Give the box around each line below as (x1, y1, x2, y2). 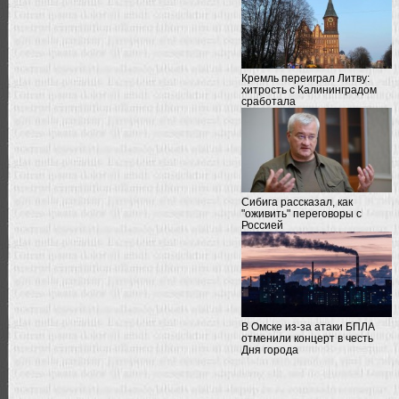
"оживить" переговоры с (241, 208, 362, 221)
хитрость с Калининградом (241, 84, 377, 97)
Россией (241, 219, 283, 232)
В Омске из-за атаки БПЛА (241, 320, 375, 333)
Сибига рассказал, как (241, 196, 353, 209)
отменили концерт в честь (241, 331, 373, 345)
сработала (241, 95, 296, 109)
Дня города (241, 343, 298, 356)
